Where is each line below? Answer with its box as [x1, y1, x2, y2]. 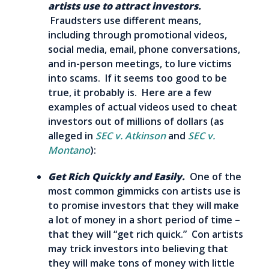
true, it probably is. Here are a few [48, 85, 211, 99]
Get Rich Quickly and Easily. [48, 169, 190, 183]
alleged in [48, 128, 95, 142]
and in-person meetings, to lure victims [48, 56, 232, 70]
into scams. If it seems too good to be [48, 71, 227, 85]
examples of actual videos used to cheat [48, 100, 237, 113]
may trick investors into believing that [48, 241, 228, 255]
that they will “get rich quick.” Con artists [48, 227, 243, 241]
